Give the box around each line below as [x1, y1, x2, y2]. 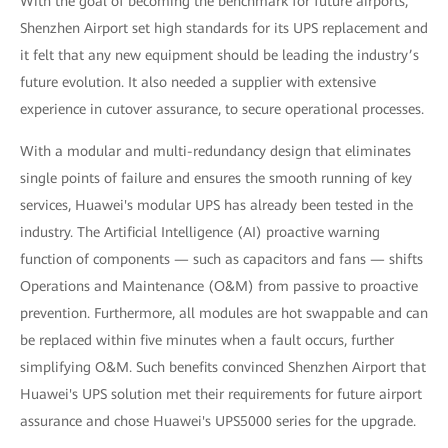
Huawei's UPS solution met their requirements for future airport [20, 386, 422, 402]
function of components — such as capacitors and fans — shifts [20, 251, 423, 267]
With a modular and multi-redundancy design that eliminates [20, 143, 411, 159]
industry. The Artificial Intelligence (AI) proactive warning [20, 224, 380, 240]
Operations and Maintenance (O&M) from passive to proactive [20, 278, 418, 294]
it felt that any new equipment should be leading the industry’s [20, 47, 419, 63]
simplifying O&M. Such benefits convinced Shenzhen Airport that [20, 359, 426, 375]
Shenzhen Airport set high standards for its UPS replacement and [20, 20, 428, 36]
